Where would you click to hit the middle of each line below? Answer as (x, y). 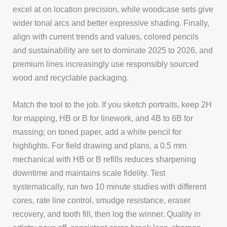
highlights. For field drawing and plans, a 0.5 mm (100, 145)
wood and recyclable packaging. (71, 77)
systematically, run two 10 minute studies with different (110, 186)
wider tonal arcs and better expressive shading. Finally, (111, 23)
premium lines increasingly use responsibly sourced (106, 64)
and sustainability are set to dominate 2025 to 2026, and (113, 50)
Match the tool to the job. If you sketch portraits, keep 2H (112, 104)
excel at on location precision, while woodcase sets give (113, 9)
